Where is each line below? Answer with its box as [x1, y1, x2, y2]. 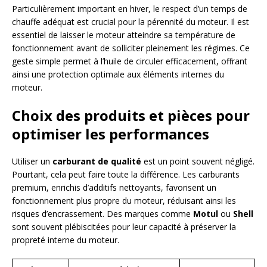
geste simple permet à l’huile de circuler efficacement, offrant [12, 55, 247, 67]
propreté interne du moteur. [12, 234, 119, 246]
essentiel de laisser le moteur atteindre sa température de [12, 29, 235, 41]
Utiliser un [12, 155, 52, 167]
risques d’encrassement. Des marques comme [12, 207, 193, 219]
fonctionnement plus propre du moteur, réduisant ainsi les [12, 194, 236, 206]
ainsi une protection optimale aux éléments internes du [12, 68, 224, 80]
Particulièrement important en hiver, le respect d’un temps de [12, 2, 247, 14]
